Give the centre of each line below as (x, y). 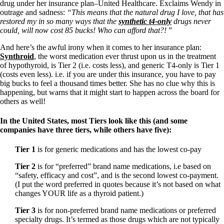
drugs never (191, 21)
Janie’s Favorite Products (59, 55)
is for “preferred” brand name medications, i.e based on (123, 166)
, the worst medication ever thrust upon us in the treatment (125, 56)
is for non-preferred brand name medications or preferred (126, 210)
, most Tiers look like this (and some (127, 120)
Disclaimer (37, 82)
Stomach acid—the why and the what (79, 46)
